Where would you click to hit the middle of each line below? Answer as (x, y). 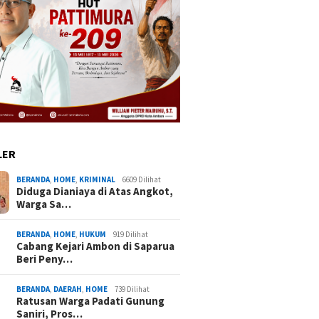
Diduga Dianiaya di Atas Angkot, (95, 191)
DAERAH (68, 289)
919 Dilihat (131, 234)
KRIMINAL (98, 179)
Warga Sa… (44, 204)
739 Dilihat (132, 289)
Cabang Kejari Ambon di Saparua (96, 246)
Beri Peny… (45, 258)
